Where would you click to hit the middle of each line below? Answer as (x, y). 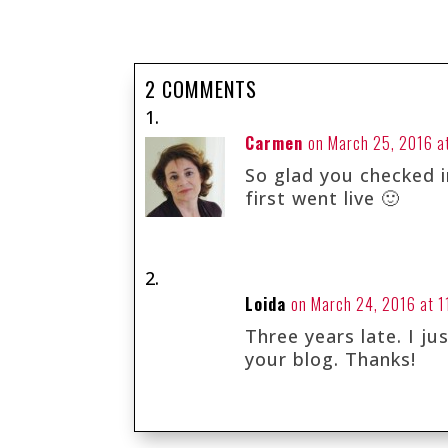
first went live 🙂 (323, 198)
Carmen (274, 143)
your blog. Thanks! (331, 359)
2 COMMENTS (201, 89)
